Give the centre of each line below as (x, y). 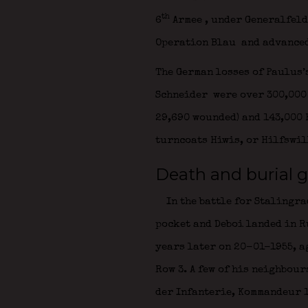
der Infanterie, (196, 293)
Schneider (183, 95)
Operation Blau (197, 43)
